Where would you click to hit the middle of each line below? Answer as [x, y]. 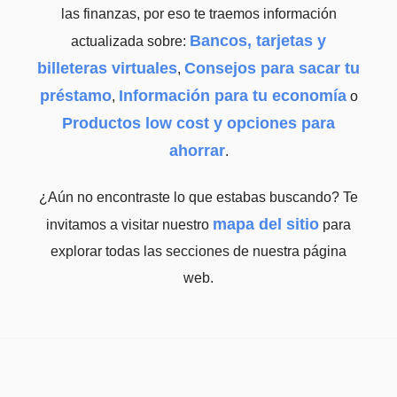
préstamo [75, 96]
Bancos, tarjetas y [258, 41]
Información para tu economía [232, 96]
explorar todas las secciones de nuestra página [198, 252]
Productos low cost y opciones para [198, 124]
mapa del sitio [266, 225]
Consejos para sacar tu [272, 69]
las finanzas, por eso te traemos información [198, 14]
